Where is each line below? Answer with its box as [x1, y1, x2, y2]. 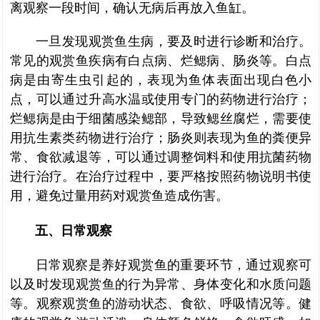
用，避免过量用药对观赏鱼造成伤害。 [10, 189, 229, 203]
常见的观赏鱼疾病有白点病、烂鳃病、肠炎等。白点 [10, 54, 311, 68]
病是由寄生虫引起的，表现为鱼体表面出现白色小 [10, 73, 311, 87]
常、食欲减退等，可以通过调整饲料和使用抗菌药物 [10, 150, 311, 164]
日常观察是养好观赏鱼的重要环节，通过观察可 [36, 258, 311, 272]
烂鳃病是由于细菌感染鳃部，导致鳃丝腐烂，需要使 [10, 111, 311, 126]
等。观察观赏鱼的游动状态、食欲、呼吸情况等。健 [10, 296, 311, 311]
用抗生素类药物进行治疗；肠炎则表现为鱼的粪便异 [10, 131, 311, 145]
